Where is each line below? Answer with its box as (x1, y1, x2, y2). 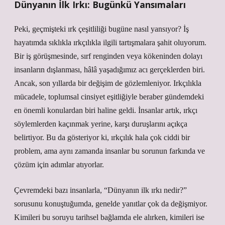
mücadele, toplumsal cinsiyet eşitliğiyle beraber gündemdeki (14, 92, 204, 101)
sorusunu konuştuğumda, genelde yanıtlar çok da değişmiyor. (14, 199, 207, 208)
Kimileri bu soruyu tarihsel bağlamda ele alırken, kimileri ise (14, 213, 204, 221)
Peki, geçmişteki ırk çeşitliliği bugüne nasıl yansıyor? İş (14, 25, 189, 33)
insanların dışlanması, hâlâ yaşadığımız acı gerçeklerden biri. (14, 65, 205, 74)
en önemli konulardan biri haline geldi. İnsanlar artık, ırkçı (14, 106, 197, 115)
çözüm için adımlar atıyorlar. (14, 160, 104, 169)
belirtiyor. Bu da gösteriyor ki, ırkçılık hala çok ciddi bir (14, 133, 190, 142)
